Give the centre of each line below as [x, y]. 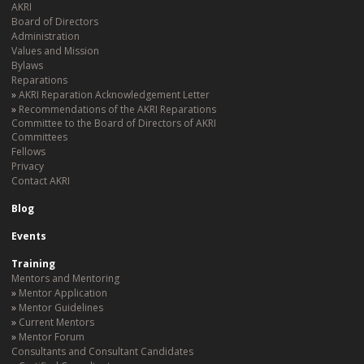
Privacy [28, 166]
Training [33, 264]
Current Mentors [56, 322]
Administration [45, 36]
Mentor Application [63, 293]
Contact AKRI [41, 181]
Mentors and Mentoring [65, 278]
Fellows [28, 152]
